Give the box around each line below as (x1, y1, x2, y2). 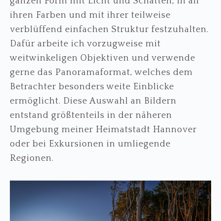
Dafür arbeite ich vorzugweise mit (10, 39, 161, 49)
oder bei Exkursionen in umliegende (10, 139, 171, 149)
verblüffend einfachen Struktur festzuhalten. (10, 25, 209, 35)
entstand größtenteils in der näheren (10, 110, 172, 120)
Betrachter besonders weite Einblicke (10, 82, 174, 92)
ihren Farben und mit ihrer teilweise (10, 10, 171, 20)
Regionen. (10, 153, 54, 163)
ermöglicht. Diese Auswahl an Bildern (10, 96, 177, 106)
